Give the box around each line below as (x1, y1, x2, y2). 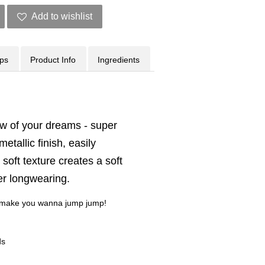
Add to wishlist (31, 11, 92, 21)
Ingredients (98, 55, 140, 64)
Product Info (30, 55, 76, 64)
